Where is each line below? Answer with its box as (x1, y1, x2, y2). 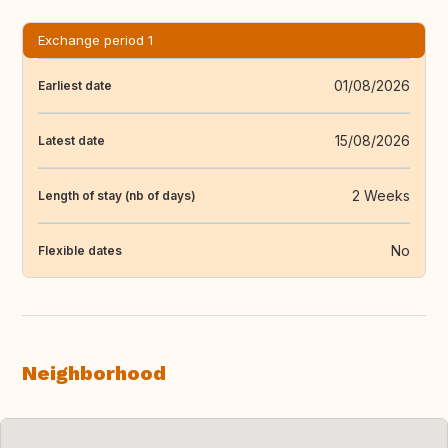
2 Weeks (352, 187, 410, 205)
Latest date (38, 132, 105, 148)
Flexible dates (38, 242, 122, 258)
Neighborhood (22, 361, 166, 386)
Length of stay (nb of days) (38, 187, 196, 203)
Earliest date (38, 77, 112, 93)
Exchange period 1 (38, 32, 153, 49)
